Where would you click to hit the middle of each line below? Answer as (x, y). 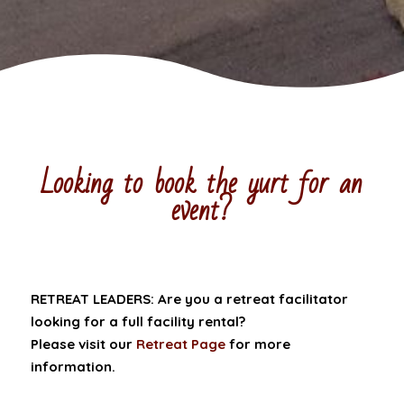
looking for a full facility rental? (138, 322)
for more (257, 344)
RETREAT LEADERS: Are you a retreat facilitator (189, 299)
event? (202, 211)
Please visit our (83, 344)
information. (73, 367)
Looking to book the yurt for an (202, 184)
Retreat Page (180, 344)
